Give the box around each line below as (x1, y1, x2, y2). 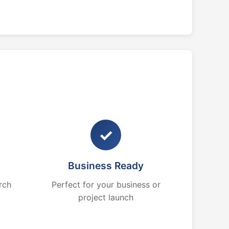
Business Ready (68, 159, 144, 172)
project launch (78, 192, 134, 202)
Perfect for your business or (51, 179, 161, 190)
